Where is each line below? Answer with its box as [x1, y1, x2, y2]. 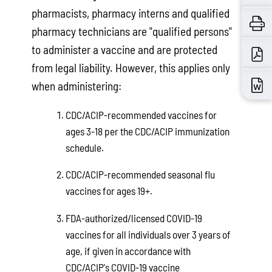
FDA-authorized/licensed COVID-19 [65, 211, 202, 224]
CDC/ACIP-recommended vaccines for [65, 108, 217, 121]
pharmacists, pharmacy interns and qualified [32, 5, 230, 20]
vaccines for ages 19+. [65, 185, 152, 197]
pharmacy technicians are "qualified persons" [32, 24, 233, 38]
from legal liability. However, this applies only [32, 60, 231, 75]
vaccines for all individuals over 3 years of [65, 228, 231, 240]
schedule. [65, 141, 104, 154]
